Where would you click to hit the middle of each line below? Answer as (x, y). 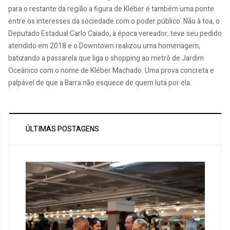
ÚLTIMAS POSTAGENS (62, 129)
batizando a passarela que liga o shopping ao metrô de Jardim (106, 58)
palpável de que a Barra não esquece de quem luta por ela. (100, 83)
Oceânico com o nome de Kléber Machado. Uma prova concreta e (111, 70)
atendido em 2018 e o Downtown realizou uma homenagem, (104, 46)
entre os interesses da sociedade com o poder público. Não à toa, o (114, 21)
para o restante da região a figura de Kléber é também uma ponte (111, 9)
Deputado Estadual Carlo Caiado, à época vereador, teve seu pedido (115, 33)
